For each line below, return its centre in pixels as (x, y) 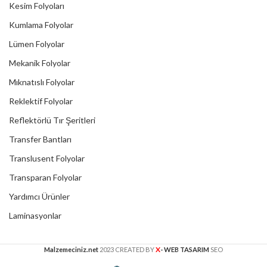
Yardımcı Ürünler (39, 197)
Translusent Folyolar (47, 159)
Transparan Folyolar (45, 178)
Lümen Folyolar (37, 44)
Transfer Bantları (40, 139)
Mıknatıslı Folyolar (42, 82)
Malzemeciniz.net (71, 250)
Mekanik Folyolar (40, 63)
